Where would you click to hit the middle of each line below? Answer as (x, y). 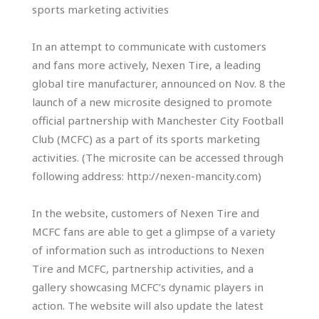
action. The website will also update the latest (148, 306)
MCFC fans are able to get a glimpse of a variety (154, 232)
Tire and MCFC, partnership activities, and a (143, 269)
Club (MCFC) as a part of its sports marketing (146, 139)
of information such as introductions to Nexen (148, 250)
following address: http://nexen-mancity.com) (147, 176)
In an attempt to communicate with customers (149, 47)
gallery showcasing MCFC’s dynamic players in (148, 287)
